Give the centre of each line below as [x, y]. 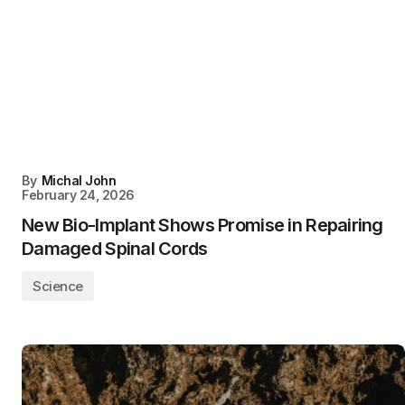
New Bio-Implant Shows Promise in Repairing [202, 225]
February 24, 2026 [78, 195]
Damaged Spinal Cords [115, 249]
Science [58, 286]
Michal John [79, 180]
